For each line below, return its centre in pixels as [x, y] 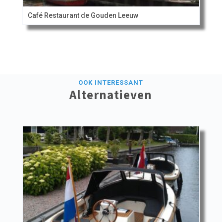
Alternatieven [111, 95]
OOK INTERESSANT [111, 83]
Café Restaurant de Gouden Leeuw [83, 16]
